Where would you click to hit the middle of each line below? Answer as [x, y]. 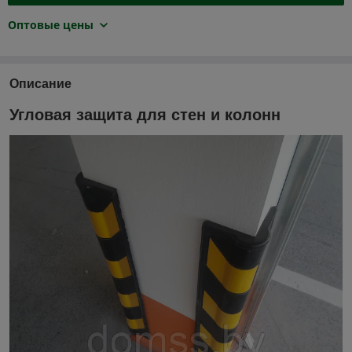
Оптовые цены [51, 24]
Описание [40, 83]
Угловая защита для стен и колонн [145, 114]
